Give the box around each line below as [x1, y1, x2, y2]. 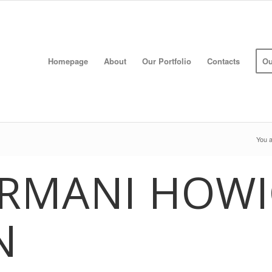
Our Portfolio [142, 55, 192, 67]
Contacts [207, 55, 240, 67]
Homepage [48, 55, 89, 67]
